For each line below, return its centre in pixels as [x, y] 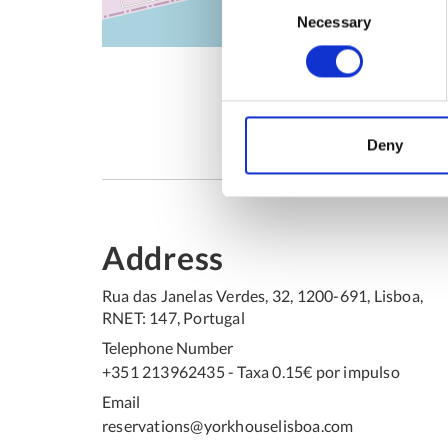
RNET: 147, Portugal [173, 317]
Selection [251, 22]
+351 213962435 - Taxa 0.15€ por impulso [251, 371]
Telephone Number [167, 347]
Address [163, 257]
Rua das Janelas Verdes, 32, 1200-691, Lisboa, [263, 295]
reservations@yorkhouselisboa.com [228, 425]
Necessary [334, 22]
